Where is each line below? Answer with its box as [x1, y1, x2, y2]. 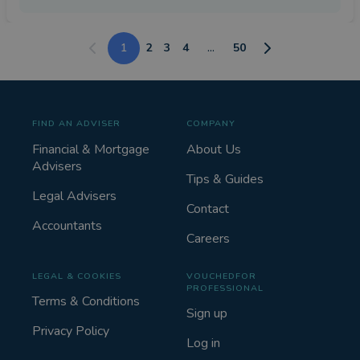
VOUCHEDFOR [186, 270, 256, 283]
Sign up [186, 305, 227, 323]
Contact [186, 199, 229, 218]
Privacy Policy [32, 322, 109, 341]
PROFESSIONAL [186, 282, 264, 295]
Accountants [32, 216, 102, 235]
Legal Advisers [32, 186, 117, 205]
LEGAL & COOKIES [32, 270, 121, 283]
